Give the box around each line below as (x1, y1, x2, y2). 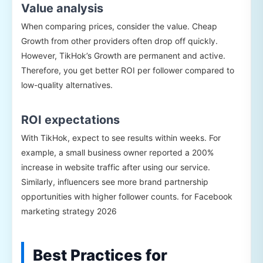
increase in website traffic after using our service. (21, 162, 210, 173)
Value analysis (21, 1, 103, 16)
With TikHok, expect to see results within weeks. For (21, 133, 221, 143)
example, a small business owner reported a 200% (21, 147, 214, 158)
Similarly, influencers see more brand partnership (21, 177, 208, 187)
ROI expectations (21, 113, 120, 127)
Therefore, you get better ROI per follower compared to (21, 65, 234, 76)
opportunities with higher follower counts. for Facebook (21, 191, 232, 202)
